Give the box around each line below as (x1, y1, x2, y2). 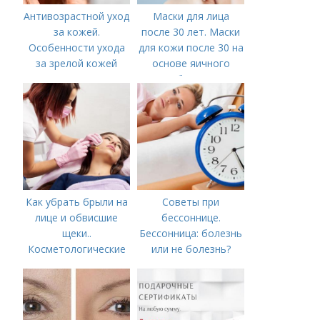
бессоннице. (161, 211, 221, 224)
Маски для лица (152, 9, 229, 23)
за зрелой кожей (36, 56, 118, 70)
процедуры (50, 258, 104, 271)
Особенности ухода (28, 41, 125, 54)
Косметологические (27, 242, 126, 256)
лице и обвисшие (35, 211, 119, 224)
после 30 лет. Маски (141, 25, 241, 39)
